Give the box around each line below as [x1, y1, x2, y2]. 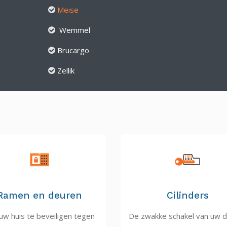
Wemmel [57, 25, 90, 35]
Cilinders [166, 190, 209, 201]
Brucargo [57, 45, 89, 55]
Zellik [57, 65, 74, 75]
